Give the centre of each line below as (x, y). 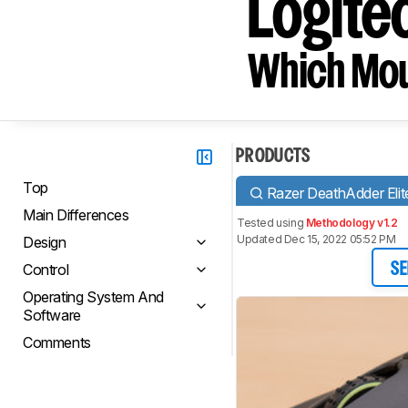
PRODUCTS (273, 157)
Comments (57, 342)
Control (46, 270)
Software (52, 315)
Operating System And (93, 297)
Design (45, 242)
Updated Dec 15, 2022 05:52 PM (316, 239)
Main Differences (76, 215)
